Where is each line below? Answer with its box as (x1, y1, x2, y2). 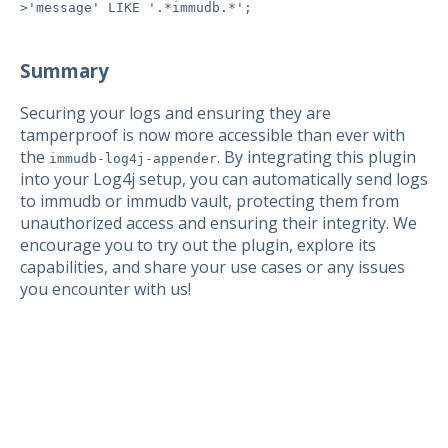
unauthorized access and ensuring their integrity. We (20, 211, 417, 234)
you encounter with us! (20, 277, 191, 300)
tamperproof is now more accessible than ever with (20, 123, 405, 146)
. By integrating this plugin (217, 145, 416, 168)
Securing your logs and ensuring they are (20, 101, 331, 124)
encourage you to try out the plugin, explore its (20, 233, 376, 256)
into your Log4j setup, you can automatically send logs (20, 167, 428, 190)
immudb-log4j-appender (49, 150, 217, 166)
